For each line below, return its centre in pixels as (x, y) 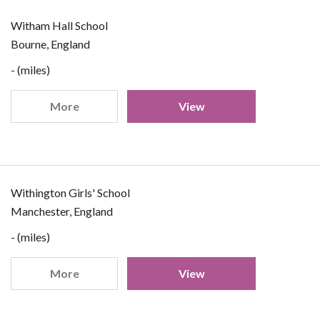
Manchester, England (62, 211)
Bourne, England (50, 44)
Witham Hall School (59, 25)
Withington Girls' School (70, 192)
